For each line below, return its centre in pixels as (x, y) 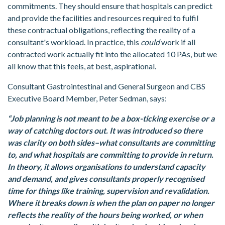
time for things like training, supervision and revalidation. (108, 191)
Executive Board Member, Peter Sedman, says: (87, 98)
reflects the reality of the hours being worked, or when (105, 215)
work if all (178, 42)
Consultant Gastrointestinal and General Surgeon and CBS (106, 86)
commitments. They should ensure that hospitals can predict (110, 6)
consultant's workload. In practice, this (74, 42)
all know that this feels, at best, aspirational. (82, 66)
